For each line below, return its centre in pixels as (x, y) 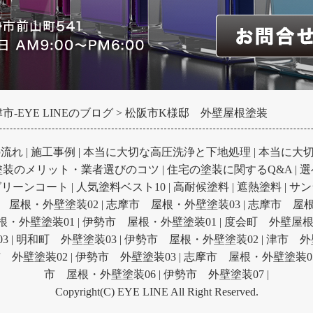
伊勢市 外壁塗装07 (214, 274)
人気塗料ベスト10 (121, 187)
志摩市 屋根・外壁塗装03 (173, 204)
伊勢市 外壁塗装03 (126, 256)
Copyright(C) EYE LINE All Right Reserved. (156, 291)
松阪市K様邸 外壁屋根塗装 (196, 112)
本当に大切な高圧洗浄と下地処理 (167, 152)
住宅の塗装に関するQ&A (229, 169)
